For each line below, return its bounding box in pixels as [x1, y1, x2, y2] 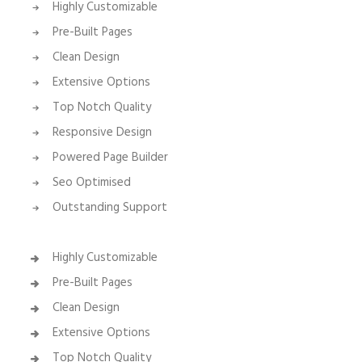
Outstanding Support [52, 198, 167, 217]
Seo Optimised [52, 173, 131, 192]
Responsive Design [52, 123, 152, 142]
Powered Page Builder [52, 148, 168, 167]
